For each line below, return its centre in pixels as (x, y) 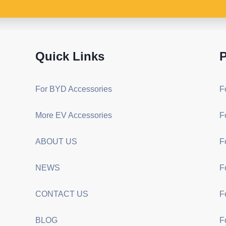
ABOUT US (56, 141)
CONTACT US (62, 194)
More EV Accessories (73, 115)
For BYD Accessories (73, 89)
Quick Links (70, 56)
